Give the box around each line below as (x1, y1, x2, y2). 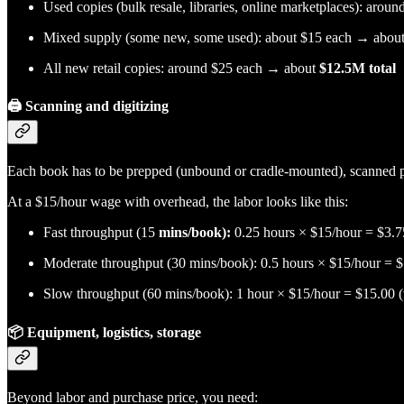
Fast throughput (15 (43, 225, 155, 241)
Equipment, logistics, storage (23, 324, 201, 340)
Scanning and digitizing (22, 98, 169, 115)
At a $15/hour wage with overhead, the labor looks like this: (7, 194, 348, 210)
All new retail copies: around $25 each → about (43, 60, 319, 76)
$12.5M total (319, 60, 396, 76)
